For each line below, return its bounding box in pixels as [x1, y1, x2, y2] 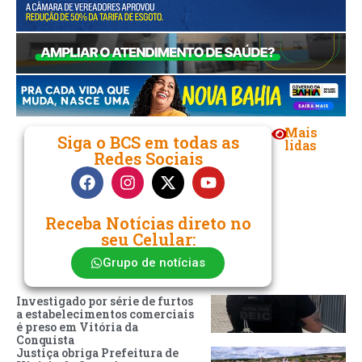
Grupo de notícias [103, 255, 206, 270]
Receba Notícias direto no [44, 212, 251, 234]
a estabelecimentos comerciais [16, 305, 194, 322]
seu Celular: [100, 228, 196, 250]
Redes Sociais [93, 147, 203, 169]
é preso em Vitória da [16, 318, 138, 335]
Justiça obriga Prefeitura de [16, 344, 179, 360]
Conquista [16, 331, 74, 347]
